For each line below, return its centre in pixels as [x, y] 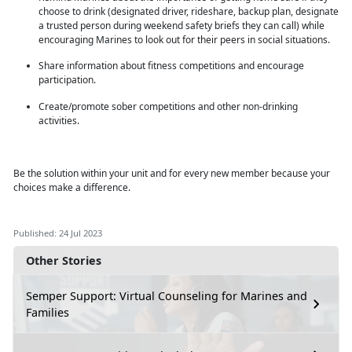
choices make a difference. [74, 188]
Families [48, 313]
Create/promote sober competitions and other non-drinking [168, 107]
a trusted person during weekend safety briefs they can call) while [181, 26]
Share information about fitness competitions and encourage [171, 66]
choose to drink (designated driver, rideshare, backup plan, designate [189, 12]
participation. [68, 80]
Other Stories [64, 261]
